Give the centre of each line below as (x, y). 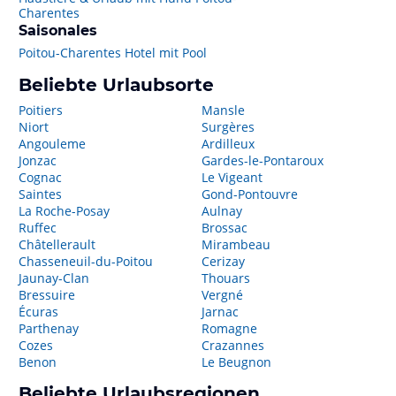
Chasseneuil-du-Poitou (86, 261)
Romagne (229, 328)
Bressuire (47, 295)
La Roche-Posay (64, 211)
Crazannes (232, 345)
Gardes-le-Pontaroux (262, 160)
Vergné (222, 295)
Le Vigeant (232, 177)
